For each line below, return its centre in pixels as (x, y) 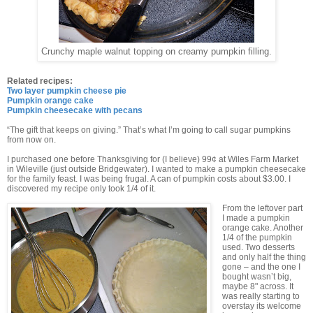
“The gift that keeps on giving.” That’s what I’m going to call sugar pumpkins (149, 130)
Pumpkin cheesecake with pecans (75, 111)
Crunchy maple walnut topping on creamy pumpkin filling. (156, 51)
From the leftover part (262, 209)
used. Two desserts (258, 248)
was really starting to (261, 297)
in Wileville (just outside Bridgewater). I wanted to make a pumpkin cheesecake (156, 169)
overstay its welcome (261, 306)
